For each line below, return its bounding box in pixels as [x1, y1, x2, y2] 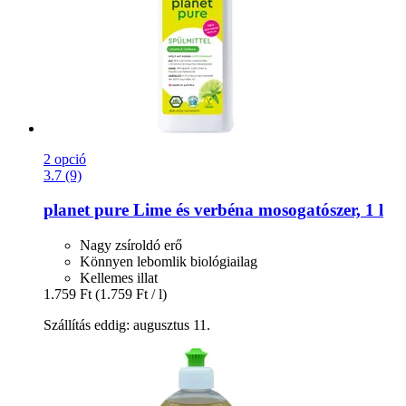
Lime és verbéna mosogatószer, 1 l [129, 200, 383, 220]
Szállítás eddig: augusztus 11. [43, 317, 210, 333]
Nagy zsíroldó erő [80, 237, 182, 253]
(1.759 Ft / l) [95, 286, 167, 302]
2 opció [43, 150, 86, 167]
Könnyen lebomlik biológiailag [80, 254, 257, 269]
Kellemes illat [80, 270, 158, 285]
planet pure [43, 200, 129, 220]
